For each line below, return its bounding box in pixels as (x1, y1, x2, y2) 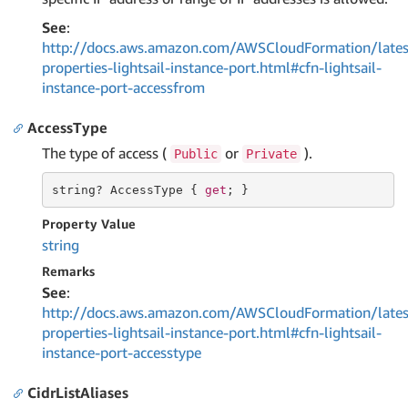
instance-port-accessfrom (42, 78, 205, 97)
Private (246, 147, 297, 161)
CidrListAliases (27, 383, 128, 402)
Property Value (42, 216, 136, 231)
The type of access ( (42, 144, 170, 162)
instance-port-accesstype (42, 343, 201, 362)
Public (174, 147, 218, 161)
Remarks (42, 263, 95, 279)
